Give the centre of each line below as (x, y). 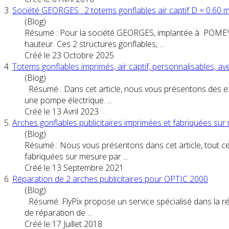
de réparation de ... (58, 212)
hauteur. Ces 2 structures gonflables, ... (94, 44)
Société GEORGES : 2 (52, 10)
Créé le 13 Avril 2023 (62, 111)
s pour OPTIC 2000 (173, 179)
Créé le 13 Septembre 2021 (74, 167)
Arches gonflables (46, 122)
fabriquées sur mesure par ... (76, 156)
